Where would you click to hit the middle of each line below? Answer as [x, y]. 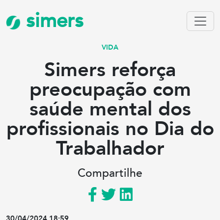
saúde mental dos [110, 109]
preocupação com [110, 90]
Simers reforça [110, 70]
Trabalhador [110, 149]
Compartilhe [110, 173]
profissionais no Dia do [110, 129]
